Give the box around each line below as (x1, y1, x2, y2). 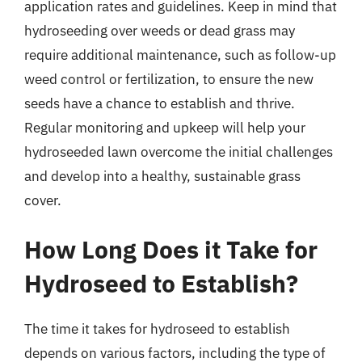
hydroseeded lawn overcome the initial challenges (24, 142, 333, 161)
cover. (24, 191, 61, 209)
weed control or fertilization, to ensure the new (24, 69, 314, 88)
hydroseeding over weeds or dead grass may (24, 21, 295, 40)
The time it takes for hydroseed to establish (24, 320, 290, 338)
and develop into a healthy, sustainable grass (24, 166, 301, 185)
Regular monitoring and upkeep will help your (24, 118, 305, 137)
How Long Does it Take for (24, 234, 318, 265)
